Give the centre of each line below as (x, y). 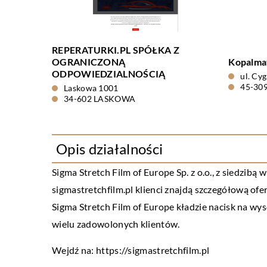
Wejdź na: (74, 250)
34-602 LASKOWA (100, 99)
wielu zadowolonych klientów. (116, 224)
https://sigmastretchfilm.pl (153, 250)
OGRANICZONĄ (89, 62)
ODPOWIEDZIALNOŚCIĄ (109, 74)
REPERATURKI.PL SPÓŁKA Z (116, 50)
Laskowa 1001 (91, 88)
